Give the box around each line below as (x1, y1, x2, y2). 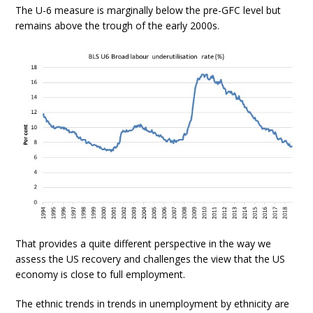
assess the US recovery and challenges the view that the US (15, 252, 286, 266)
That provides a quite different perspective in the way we (15, 237, 272, 251)
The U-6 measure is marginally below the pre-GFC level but (15, 3, 282, 17)
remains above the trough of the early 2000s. (15, 18, 220, 32)
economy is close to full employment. (15, 268, 186, 282)
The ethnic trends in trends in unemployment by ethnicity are (15, 297, 290, 311)
